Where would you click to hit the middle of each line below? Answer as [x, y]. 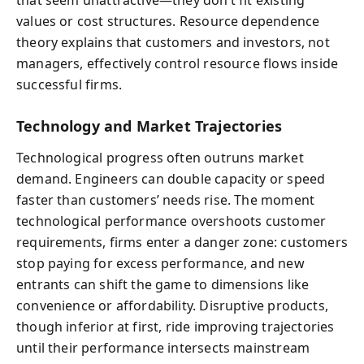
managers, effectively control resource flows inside [178, 63]
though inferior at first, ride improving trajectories [175, 326]
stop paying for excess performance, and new [160, 263]
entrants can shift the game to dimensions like [163, 284]
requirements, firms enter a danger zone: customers [182, 242]
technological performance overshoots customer [171, 221]
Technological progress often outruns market [160, 157]
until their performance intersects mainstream [163, 347]
